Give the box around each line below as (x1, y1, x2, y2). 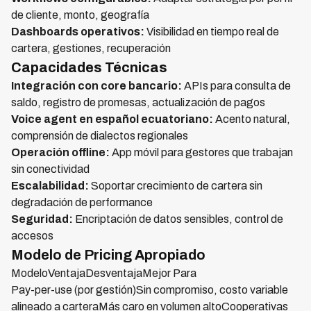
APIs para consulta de (182, 80, 291, 92)
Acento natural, (213, 113, 290, 125)
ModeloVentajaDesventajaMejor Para (11, 267, 196, 279)
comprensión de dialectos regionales (11, 130, 188, 142)
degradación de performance (11, 196, 153, 208)
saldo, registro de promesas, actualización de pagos (11, 96, 265, 108)
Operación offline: (11, 146, 110, 158)
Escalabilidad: (11, 180, 89, 192)
